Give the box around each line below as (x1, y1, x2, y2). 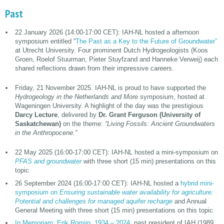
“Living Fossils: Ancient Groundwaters (104, 120, 215, 128)
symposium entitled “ (14, 37, 75, 45)
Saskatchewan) (14, 120, 61, 128)
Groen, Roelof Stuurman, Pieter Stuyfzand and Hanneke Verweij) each (14, 55, 218, 63)
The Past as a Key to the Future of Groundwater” (75, 37, 217, 45)
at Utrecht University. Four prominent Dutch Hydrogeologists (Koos (14, 46, 208, 54)
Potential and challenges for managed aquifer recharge (14, 197, 172, 205)
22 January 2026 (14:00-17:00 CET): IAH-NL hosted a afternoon (14, 28, 199, 36)
